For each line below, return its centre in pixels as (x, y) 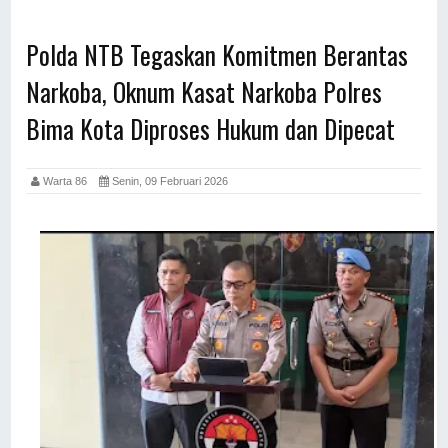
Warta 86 (70, 180)
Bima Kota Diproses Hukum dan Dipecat (211, 128)
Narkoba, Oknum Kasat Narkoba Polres (204, 91)
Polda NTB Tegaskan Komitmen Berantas (217, 54)
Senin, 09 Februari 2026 (169, 180)
